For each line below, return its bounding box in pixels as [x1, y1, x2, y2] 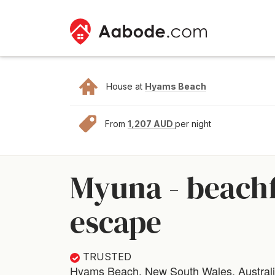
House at [106, 81, 145, 91]
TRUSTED [83, 250, 131, 263]
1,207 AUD [128, 118, 175, 129]
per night [175, 118, 211, 129]
